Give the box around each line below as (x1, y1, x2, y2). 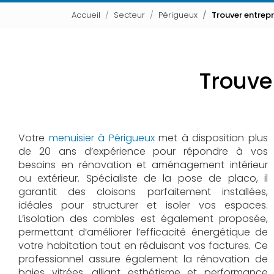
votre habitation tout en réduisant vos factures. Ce (18, 239, 268, 253)
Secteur (114, 9, 145, 21)
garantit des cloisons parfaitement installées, (18, 185, 268, 199)
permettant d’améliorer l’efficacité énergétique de (18, 225, 268, 239)
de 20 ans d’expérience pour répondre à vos (18, 144, 268, 158)
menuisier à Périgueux (48, 131, 155, 145)
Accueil (72, 9, 100, 21)
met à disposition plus (154, 131, 268, 145)
